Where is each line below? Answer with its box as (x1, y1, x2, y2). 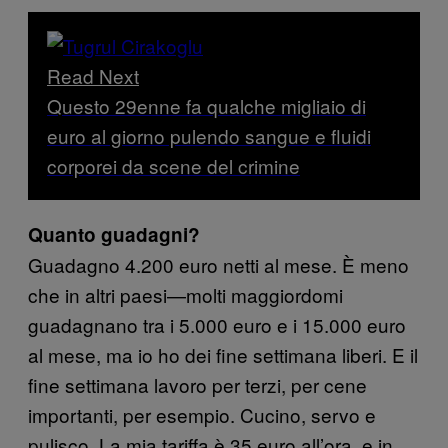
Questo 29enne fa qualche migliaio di (47, 92, 366, 120)
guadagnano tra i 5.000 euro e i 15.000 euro (28, 311, 406, 339)
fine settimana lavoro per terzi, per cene (28, 371, 367, 399)
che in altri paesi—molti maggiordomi (28, 281, 343, 309)
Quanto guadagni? (28, 221, 200, 249)
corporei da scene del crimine (47, 152, 300, 180)
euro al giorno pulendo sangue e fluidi (47, 122, 371, 150)
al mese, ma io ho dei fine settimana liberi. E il (28, 341, 418, 369)
